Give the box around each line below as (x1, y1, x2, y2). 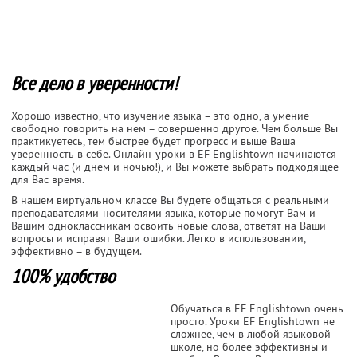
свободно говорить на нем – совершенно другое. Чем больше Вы (11, 120, 338, 135)
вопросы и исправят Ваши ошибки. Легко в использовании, (11, 230, 305, 245)
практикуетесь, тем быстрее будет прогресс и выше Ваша (11, 133, 296, 148)
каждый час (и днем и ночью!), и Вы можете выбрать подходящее (11, 159, 339, 174)
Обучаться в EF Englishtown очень (171, 300, 343, 316)
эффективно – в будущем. (11, 243, 142, 258)
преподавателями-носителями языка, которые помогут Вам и (11, 205, 316, 220)
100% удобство (11, 263, 115, 288)
